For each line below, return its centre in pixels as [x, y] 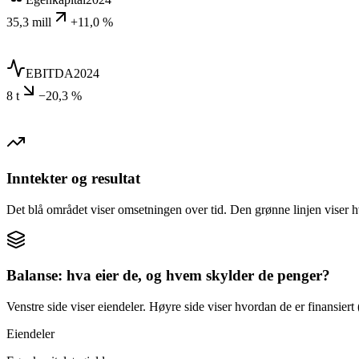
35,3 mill [29, 22]
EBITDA [50, 74]
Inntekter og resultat [73, 179]
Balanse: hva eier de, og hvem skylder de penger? [168, 276]
